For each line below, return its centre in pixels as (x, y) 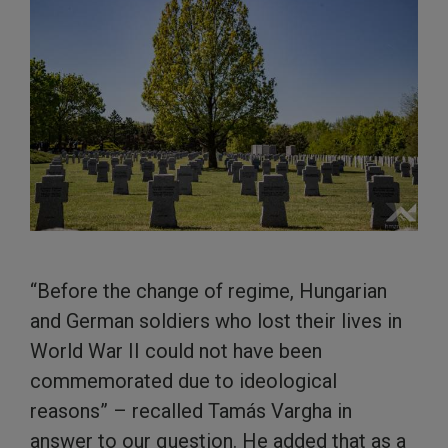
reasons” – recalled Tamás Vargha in (191, 411)
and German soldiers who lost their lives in (216, 321)
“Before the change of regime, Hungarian (208, 291)
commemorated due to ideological (183, 381)
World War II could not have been (176, 351)
